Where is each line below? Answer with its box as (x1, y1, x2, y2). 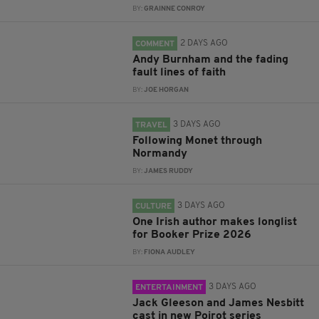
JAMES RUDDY (144, 168, 194, 175)
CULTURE (135, 202, 172, 211)
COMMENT (135, 40, 175, 49)
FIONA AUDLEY (144, 249, 196, 256)
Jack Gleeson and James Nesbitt (132, 298, 305, 310)
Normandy (132, 148, 188, 160)
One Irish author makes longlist (132, 216, 298, 229)
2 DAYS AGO (180, 39, 229, 48)
